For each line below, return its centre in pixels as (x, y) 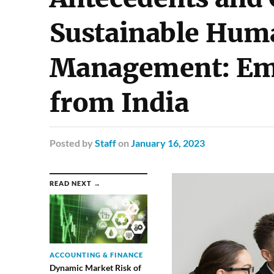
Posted (65, 143)
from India (119, 103)
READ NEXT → (75, 183)
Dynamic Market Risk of (95, 268)
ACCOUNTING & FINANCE (96, 255)
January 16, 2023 (168, 143)
